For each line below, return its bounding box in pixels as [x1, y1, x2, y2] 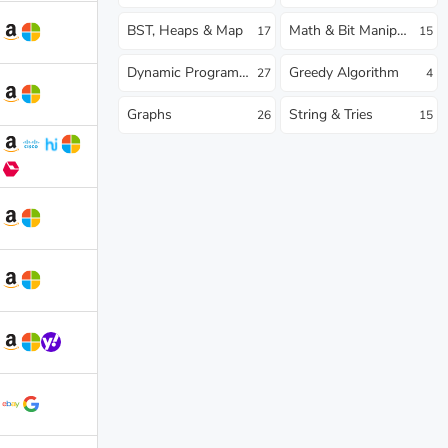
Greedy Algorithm [289, 62, 399, 82]
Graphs [127, 104, 172, 124]
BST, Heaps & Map [127, 20, 243, 40]
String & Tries [289, 104, 373, 124]
